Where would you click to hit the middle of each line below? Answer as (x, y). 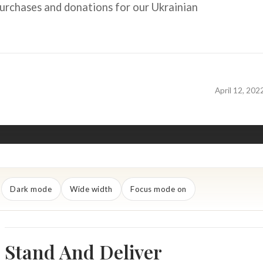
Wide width (91, 189)
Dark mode (31, 189)
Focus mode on (159, 189)
